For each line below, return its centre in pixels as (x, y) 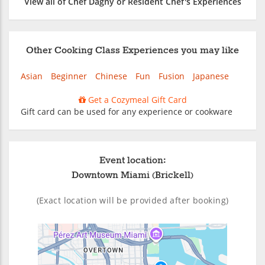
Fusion (172, 76)
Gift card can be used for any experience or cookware (127, 111)
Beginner (69, 76)
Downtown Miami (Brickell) (132, 175)
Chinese (111, 76)
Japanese (211, 76)
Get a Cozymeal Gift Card (136, 99)
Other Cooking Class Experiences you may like (132, 50)
